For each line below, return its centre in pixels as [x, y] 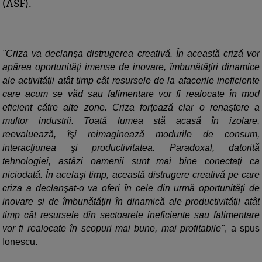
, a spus [242, 229]
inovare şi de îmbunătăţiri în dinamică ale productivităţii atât [131, 202]
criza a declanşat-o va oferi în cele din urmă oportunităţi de [131, 188]
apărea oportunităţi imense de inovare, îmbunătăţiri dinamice [131, 67]
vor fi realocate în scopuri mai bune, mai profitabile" [114, 229]
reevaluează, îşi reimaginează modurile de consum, [131, 135]
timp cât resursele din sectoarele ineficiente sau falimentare [131, 215]
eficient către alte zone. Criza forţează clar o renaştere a [131, 108]
